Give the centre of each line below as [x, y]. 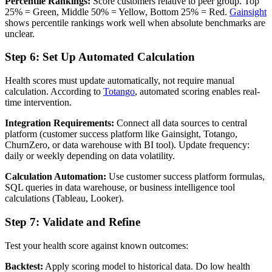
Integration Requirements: [59, 123]
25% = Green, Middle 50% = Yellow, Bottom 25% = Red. [117, 12]
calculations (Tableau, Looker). [64, 199]
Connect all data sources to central [181, 123]
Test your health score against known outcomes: [97, 245]
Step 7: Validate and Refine [73, 222]
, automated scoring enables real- [197, 92]
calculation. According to [54, 92]
